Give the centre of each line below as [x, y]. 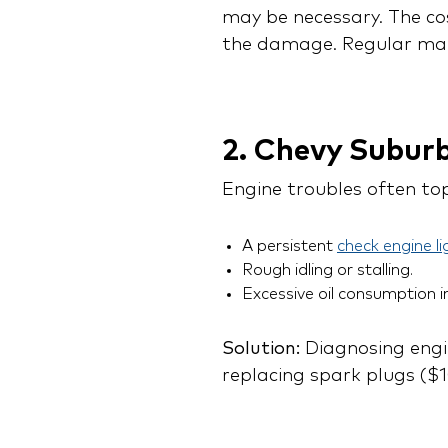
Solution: [261, 349]
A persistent [289, 246]
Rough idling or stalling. [327, 270]
